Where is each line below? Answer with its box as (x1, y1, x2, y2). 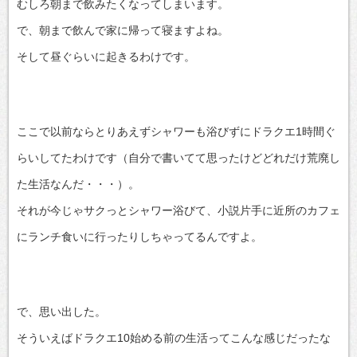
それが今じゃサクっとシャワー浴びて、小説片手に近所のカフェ (17, 203, 340, 217)
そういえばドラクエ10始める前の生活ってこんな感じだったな (17, 331, 331, 344)
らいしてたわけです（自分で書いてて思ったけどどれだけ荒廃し (17, 151, 340, 164)
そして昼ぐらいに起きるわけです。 (17, 49, 195, 63)
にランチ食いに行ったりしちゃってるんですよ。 (17, 229, 262, 243)
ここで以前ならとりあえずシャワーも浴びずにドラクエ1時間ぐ (17, 124, 335, 138)
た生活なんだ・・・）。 (17, 177, 139, 190)
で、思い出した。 (17, 304, 106, 318)
